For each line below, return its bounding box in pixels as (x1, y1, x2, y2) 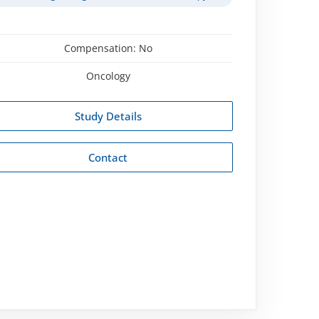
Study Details (74, 108, 142, 123)
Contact (88, 150, 128, 164)
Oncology (85, 68, 130, 83)
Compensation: (63, 41, 139, 55)
